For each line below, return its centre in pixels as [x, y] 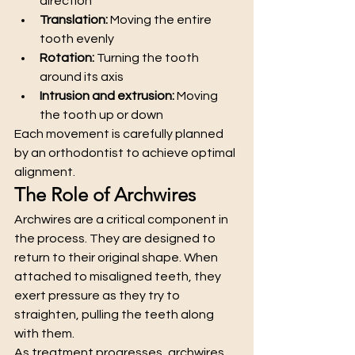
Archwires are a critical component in [122, 219]
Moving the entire [161, 19]
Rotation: [67, 57]
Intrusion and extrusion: [107, 95]
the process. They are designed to [116, 238]
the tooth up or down [101, 115]
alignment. [45, 172]
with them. [44, 333]
